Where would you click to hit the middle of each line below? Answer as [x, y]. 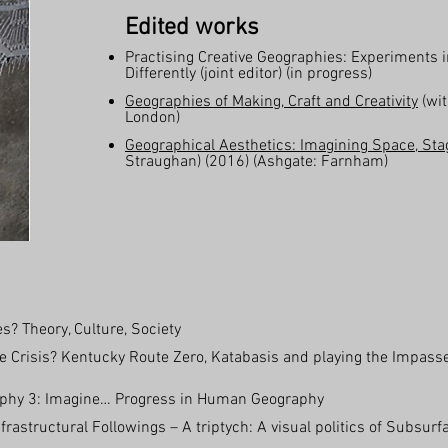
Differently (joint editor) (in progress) [248, 74]
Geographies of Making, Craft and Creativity [271, 102]
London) [152, 118]
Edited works [192, 28]
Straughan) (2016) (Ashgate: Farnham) [256, 162]
